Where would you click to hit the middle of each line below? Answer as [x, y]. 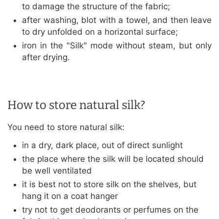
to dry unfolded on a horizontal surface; [100, 32]
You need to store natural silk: [66, 127]
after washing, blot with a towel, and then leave [117, 20]
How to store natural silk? [76, 105]
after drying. [46, 57]
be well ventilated [57, 171]
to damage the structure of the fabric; [96, 7]
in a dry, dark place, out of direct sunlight [102, 145]
